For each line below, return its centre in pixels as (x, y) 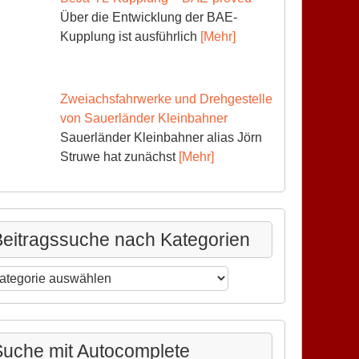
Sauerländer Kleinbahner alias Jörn (161, 137)
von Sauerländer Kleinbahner (143, 118)
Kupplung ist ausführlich (130, 36)
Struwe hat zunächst (119, 156)
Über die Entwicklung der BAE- (148, 17)
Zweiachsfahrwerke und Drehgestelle (166, 99)
